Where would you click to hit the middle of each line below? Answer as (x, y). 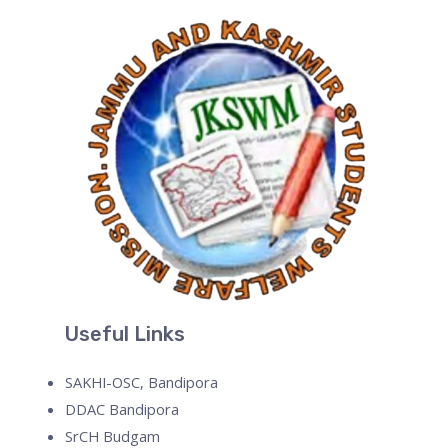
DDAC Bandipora (122, 408)
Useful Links (125, 333)
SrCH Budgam (112, 435)
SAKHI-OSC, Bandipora (141, 381)
